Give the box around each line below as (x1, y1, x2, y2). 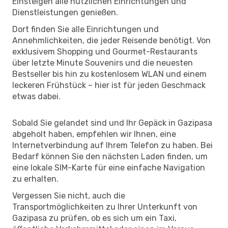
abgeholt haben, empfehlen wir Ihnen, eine (12, 129, 176, 139)
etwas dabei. (12, 91, 61, 101)
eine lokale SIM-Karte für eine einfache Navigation (12, 162, 205, 173)
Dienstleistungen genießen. (12, 7, 118, 17)
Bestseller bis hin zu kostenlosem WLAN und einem (12, 69, 207, 79)
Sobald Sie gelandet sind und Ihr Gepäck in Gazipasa (12, 118, 212, 128)
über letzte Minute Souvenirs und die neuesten (12, 58, 193, 68)
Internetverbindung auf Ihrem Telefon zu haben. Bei (12, 140, 213, 150)
